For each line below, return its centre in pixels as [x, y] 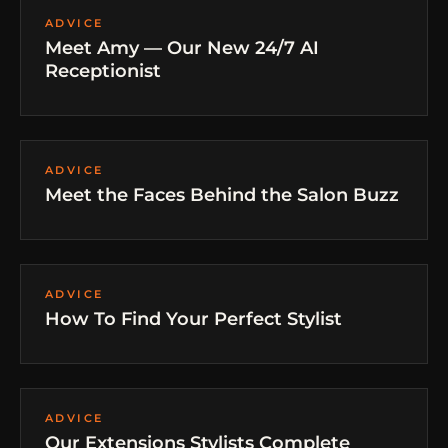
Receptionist [103, 71]
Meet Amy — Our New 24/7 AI [182, 48]
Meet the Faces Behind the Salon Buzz [222, 195]
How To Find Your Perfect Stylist [193, 319]
